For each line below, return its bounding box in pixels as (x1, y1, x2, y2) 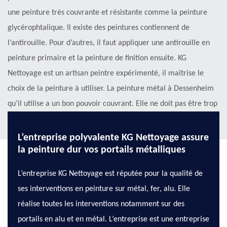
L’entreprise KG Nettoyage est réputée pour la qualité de (18, 170, 203, 178)
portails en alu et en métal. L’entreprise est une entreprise (18, 215, 209, 224)
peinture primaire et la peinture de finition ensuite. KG (8, 54, 186, 63)
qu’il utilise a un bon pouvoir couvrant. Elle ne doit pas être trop (8, 100, 217, 108)
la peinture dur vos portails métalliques (18, 145, 185, 156)
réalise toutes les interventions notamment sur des (18, 200, 184, 209)
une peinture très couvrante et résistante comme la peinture (8, 9, 207, 17)
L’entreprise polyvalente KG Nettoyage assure (18, 133, 209, 143)
